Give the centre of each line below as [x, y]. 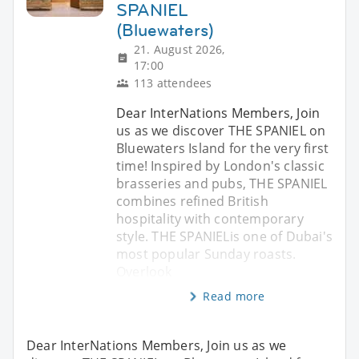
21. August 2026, [179, 49]
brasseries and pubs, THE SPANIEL [222, 183]
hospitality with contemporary [210, 218]
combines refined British [192, 201]
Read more [234, 296]
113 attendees [173, 83]
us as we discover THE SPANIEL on [221, 130]
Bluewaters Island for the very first [223, 148]
